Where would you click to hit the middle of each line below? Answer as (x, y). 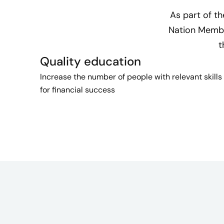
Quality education (90, 61)
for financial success (77, 90)
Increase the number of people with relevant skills (131, 77)
